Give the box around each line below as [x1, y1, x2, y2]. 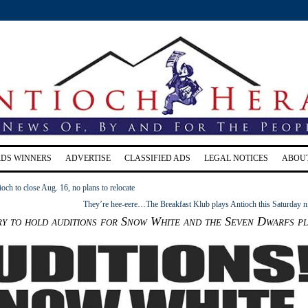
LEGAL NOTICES [204, 153, 268, 163]
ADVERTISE [65, 153, 111, 163]
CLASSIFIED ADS [124, 153, 190, 163]
